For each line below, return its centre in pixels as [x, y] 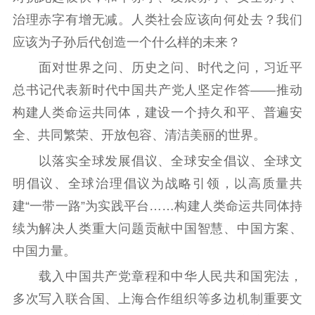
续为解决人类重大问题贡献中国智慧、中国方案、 [157, 228]
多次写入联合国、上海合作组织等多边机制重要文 [157, 298]
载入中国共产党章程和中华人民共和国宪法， [157, 276]
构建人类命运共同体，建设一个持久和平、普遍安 [157, 113]
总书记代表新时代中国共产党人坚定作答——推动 [157, 90]
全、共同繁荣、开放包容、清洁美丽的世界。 [139, 135]
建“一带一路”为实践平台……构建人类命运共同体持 [157, 206]
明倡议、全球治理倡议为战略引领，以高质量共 [157, 183]
